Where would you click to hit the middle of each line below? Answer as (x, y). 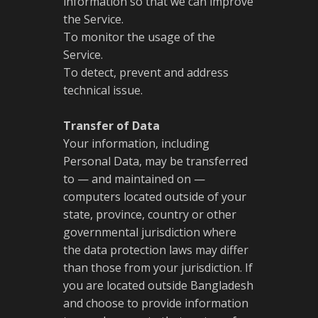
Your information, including (136, 143)
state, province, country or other (150, 214)
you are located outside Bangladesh (158, 285)
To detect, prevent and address (146, 72)
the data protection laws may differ (156, 250)
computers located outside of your (155, 197)
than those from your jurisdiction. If (158, 268)
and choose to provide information (156, 303)
